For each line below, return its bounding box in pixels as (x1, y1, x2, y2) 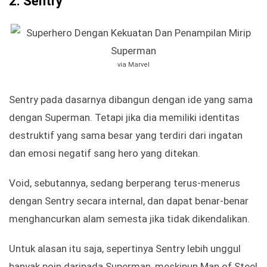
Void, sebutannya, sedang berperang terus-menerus (9, 177, 240, 190)
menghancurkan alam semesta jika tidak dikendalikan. (9, 213, 250, 225)
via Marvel (117, 61, 150, 69)
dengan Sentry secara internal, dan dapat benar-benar (9, 195, 249, 207)
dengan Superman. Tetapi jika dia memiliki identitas (9, 111, 240, 124)
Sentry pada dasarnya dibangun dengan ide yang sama (9, 94, 253, 106)
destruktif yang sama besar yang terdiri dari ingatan (9, 129, 243, 142)
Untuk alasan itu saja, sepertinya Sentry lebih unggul (9, 243, 241, 255)
